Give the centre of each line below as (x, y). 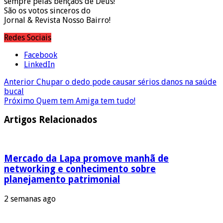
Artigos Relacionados (51, 120)
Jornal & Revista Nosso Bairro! (57, 20)
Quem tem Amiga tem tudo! (85, 101)
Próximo (19, 101)
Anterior (19, 82)
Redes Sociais (28, 37)
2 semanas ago (30, 199)
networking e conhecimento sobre (80, 169)
